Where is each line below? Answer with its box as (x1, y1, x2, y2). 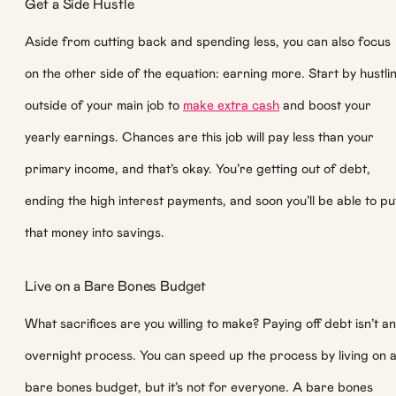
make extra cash (183, 99, 279, 113)
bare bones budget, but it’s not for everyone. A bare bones (25, 380, 373, 394)
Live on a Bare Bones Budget (25, 278, 206, 293)
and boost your (279, 99, 371, 113)
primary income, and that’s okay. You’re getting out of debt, (25, 163, 370, 177)
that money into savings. (25, 226, 164, 240)
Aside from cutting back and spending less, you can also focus (25, 35, 391, 49)
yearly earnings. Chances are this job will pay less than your (25, 131, 374, 145)
